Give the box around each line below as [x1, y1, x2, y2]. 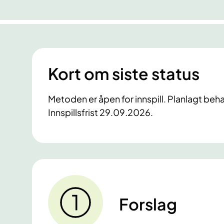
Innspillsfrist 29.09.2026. [48, 106, 153, 118]
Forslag [119, 194, 177, 214]
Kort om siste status [48, 63, 199, 84]
